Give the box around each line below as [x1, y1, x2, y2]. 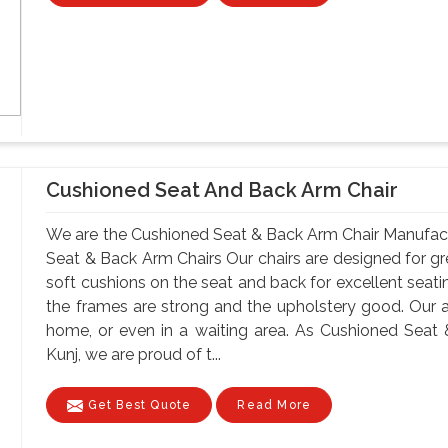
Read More [237, 397, 312, 412]
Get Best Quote [83, 397, 192, 412]
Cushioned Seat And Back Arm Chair [46, 177, 399, 202]
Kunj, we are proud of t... [46, 344, 222, 364]
